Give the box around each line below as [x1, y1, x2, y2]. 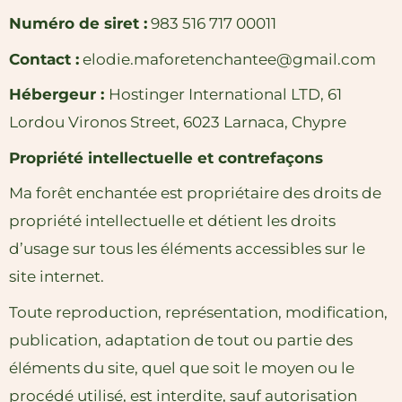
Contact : [9, 49, 79, 68]
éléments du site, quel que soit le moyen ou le [9, 358, 354, 377]
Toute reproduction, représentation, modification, [9, 302, 388, 321]
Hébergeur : [9, 85, 109, 103]
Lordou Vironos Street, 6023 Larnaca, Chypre [9, 113, 346, 131]
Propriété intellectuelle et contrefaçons [9, 148, 323, 167]
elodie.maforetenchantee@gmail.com [79, 49, 376, 68]
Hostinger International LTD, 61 [109, 85, 342, 103]
